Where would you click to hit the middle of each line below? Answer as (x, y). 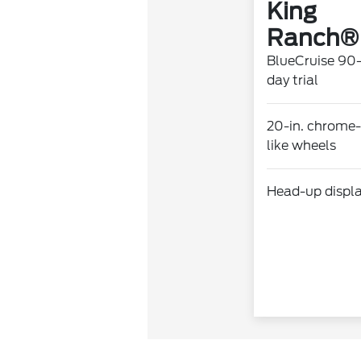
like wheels (301, 145)
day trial (292, 80)
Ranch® (312, 38)
